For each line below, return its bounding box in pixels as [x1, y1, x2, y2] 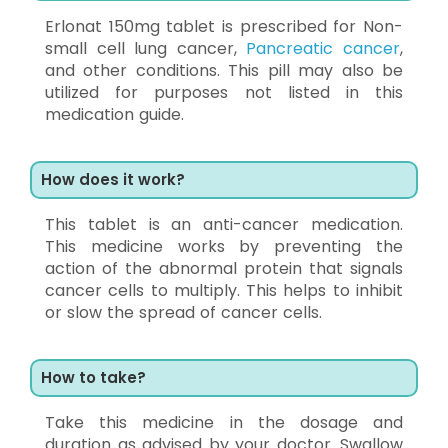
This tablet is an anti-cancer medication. [45, 212, 403, 236]
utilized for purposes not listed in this [45, 80, 403, 104]
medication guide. [45, 102, 184, 126]
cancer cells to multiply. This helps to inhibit [45, 278, 403, 302]
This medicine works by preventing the [45, 234, 403, 258]
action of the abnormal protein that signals [45, 256, 403, 280]
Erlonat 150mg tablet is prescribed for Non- [45, 14, 403, 38]
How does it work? [41, 168, 185, 190]
